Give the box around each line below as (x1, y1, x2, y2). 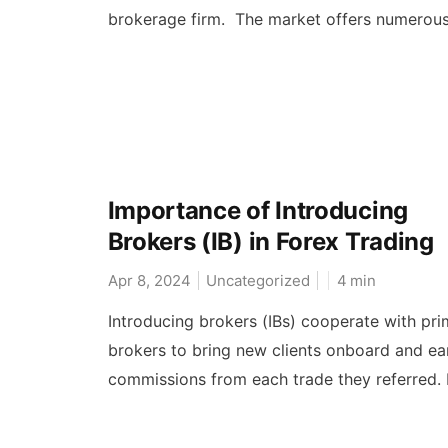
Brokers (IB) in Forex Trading (107, 227, 434, 257)
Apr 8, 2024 (107, 271, 191, 291)
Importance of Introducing (107, 196, 408, 226)
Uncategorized (205, 271, 310, 291)
